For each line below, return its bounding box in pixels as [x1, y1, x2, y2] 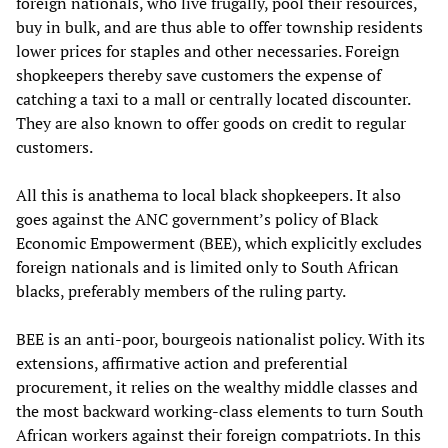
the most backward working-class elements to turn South [16, 399, 423, 422]
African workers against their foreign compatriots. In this [16, 423, 421, 446]
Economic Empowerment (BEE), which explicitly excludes [16, 231, 422, 254]
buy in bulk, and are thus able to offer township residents [16, 15, 423, 38]
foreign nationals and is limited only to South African [16, 255, 399, 278]
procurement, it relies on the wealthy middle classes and [16, 375, 418, 398]
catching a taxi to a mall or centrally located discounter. [16, 87, 410, 110]
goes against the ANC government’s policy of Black [16, 207, 378, 230]
